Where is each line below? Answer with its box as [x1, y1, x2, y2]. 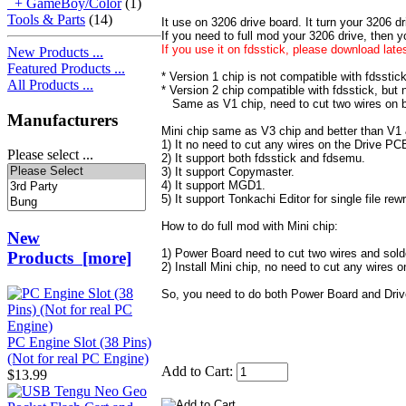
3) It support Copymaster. [161, 165, 295, 179]
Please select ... [7, 147, 93, 163]
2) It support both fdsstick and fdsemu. [161, 151, 365, 166]
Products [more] [7, 248, 131, 268]
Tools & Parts [7, 11, 85, 27]
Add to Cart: [161, 363, 237, 380]
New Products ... [7, 43, 103, 60]
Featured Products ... [7, 60, 125, 76]
